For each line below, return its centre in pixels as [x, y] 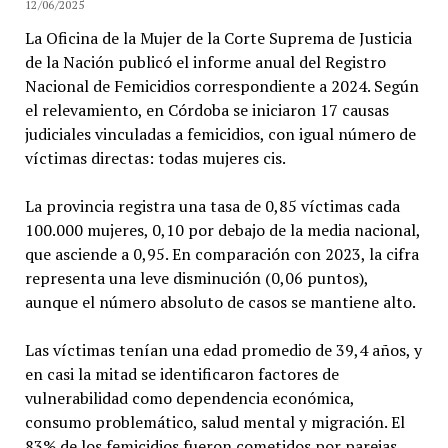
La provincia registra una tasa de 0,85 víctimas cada [212, 206]
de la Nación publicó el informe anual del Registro [205, 62]
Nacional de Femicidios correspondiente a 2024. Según [221, 86]
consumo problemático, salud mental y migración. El [214, 422]
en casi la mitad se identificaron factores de [181, 374]
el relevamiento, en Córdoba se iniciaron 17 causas [206, 110]
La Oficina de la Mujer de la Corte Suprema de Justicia [218, 38]
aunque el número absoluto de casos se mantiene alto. [220, 302]
